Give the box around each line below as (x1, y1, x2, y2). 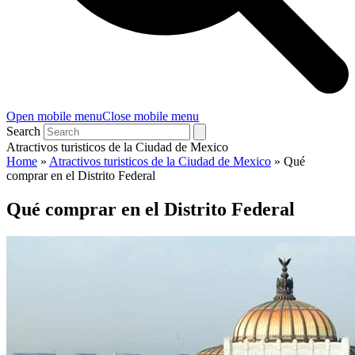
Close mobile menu (102, 109, 199, 123)
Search (6, 124, 40, 138)
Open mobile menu (6, 109, 102, 123)
